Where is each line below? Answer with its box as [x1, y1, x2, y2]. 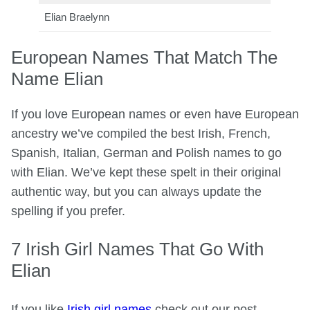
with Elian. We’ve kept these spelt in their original [11, 165, 281, 180]
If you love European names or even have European [11, 107, 299, 122]
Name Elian [11, 68, 103, 89]
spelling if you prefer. [11, 204, 125, 219]
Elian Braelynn [44, 12, 110, 24]
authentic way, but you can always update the [11, 185, 262, 199]
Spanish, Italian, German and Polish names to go [11, 146, 282, 161]
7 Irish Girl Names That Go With [11, 239, 264, 260]
